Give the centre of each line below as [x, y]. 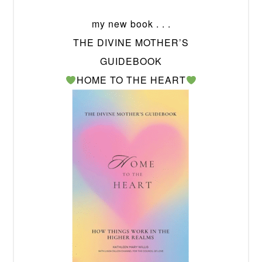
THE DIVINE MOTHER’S [131, 43]
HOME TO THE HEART [131, 80]
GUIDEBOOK [131, 61]
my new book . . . [131, 24]
